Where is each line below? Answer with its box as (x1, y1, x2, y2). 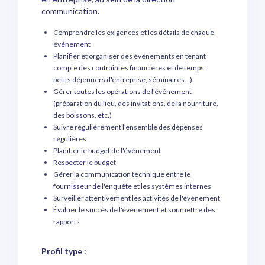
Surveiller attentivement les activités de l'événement (53, 193, 220, 202)
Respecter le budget (53, 158, 116, 167)
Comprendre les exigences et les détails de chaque (53, 28, 214, 37)
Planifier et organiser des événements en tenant (53, 51, 206, 60)
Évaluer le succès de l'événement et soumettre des (53, 205, 215, 214)
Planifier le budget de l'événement (53, 146, 161, 155)
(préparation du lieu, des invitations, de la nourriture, (53, 99, 218, 108)
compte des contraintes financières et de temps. (53, 63, 206, 72)
